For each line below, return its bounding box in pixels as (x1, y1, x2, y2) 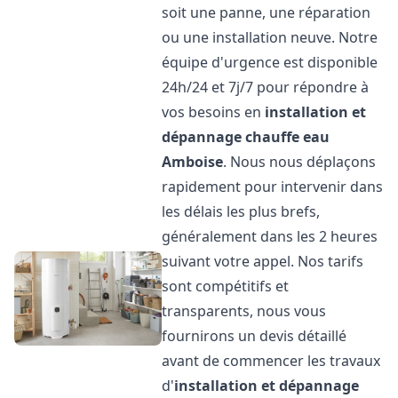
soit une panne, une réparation (162, 3, 371, 22)
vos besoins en (162, 102, 266, 122)
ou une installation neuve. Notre (162, 28, 378, 47)
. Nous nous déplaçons (223, 152, 377, 171)
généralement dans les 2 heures (162, 227, 378, 246)
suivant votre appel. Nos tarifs (162, 251, 364, 271)
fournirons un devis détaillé (162, 326, 347, 346)
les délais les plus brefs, (162, 202, 321, 221)
